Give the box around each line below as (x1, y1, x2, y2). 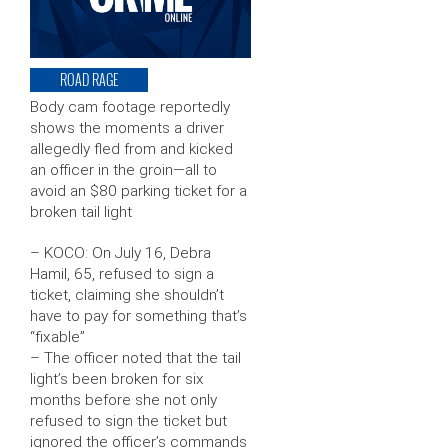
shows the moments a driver (30, 119, 224, 138)
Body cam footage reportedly (30, 98, 230, 117)
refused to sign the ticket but (30, 412, 227, 431)
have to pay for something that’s (30, 307, 247, 326)
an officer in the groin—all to (30, 161, 217, 180)
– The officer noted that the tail (30, 349, 241, 368)
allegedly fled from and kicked (30, 140, 233, 159)
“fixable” (30, 328, 85, 347)
